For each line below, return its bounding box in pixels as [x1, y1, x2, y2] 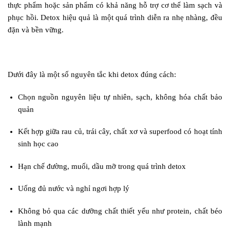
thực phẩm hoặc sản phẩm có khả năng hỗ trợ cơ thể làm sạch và [8, 1, 222, 10]
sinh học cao [17, 140, 59, 148]
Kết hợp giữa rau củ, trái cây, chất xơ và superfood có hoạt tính [17, 127, 222, 136]
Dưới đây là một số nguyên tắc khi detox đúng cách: [8, 70, 176, 79]
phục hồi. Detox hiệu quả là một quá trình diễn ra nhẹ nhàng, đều [8, 13, 222, 22]
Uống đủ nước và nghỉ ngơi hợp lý [17, 184, 129, 193]
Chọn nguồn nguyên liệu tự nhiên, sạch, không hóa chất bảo [17, 92, 222, 101]
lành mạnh [17, 219, 52, 227]
